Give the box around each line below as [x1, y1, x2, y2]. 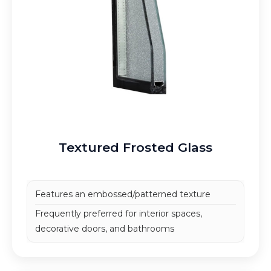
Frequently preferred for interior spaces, [34, 207, 202, 219]
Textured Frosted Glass [59, 140, 212, 155]
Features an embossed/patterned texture [34, 188, 211, 200]
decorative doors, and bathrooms [34, 223, 174, 234]
